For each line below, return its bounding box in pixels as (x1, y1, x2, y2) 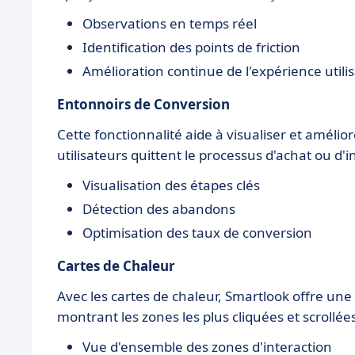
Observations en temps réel (82, 14, 257, 33)
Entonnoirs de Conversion (57, 95, 230, 114)
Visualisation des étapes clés (82, 176, 260, 195)
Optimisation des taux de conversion (82, 223, 312, 242)
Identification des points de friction (82, 38, 300, 57)
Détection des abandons (82, 200, 235, 219)
